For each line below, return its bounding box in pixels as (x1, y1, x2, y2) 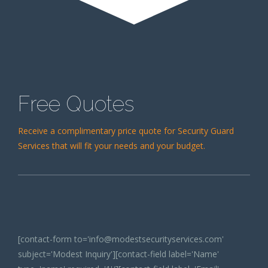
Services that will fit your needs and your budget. (18, 140, 205, 152)
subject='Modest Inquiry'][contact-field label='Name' (18, 248, 219, 260)
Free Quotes (18, 92, 134, 117)
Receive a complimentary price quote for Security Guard (18, 125, 234, 137)
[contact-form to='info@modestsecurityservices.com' (18, 233, 224, 245)
